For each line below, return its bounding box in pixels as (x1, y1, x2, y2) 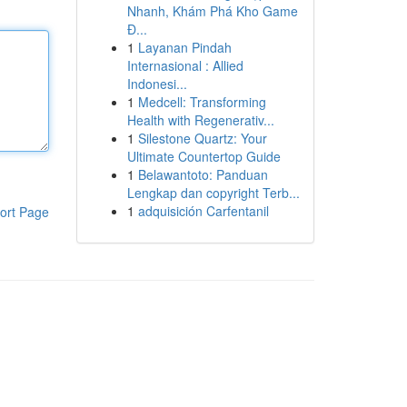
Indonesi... (126, 74, 187, 93)
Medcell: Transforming (137, 93, 266, 111)
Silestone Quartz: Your (137, 129, 267, 147)
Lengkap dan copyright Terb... (126, 184, 300, 202)
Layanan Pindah (137, 38, 232, 56)
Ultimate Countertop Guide (126, 147, 281, 165)
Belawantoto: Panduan (137, 165, 268, 184)
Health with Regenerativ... (126, 111, 274, 129)
